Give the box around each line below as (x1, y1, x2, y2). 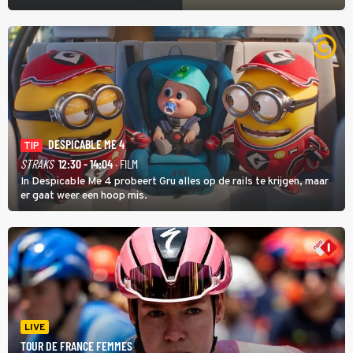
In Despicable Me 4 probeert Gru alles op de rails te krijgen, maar (20, 174, 329, 188)
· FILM (113, 155, 138, 171)
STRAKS (20, 155, 54, 171)
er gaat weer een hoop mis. (20, 188, 147, 203)
